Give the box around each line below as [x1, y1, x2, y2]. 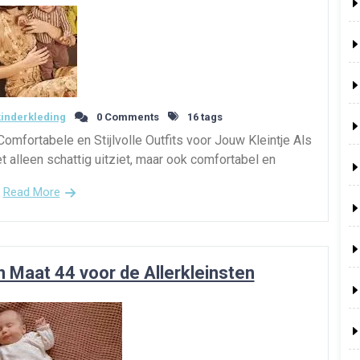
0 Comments [93, 110, 159, 123]
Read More [2, 184, 60, 199]
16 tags [184, 110, 223, 123]
